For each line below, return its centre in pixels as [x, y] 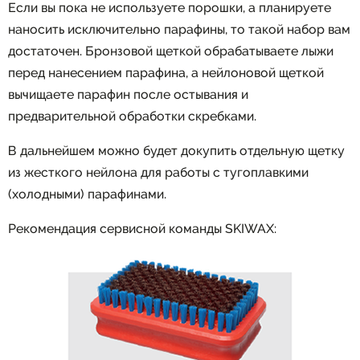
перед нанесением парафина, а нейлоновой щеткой [166, 72]
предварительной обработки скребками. [132, 116]
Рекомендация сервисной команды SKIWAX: [142, 228]
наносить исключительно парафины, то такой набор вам [179, 29]
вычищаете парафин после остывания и [128, 94]
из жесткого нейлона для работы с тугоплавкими [158, 172]
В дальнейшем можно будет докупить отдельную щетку [176, 150]
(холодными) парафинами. [87, 194]
